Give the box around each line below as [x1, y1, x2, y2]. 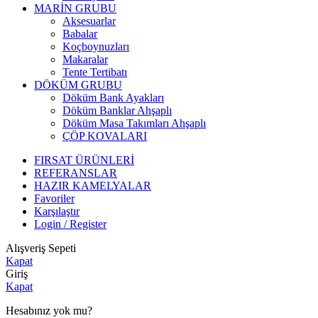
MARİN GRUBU [34, 1, 116, 14]
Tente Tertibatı [62, 65, 127, 78]
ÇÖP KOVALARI [62, 129, 147, 142]
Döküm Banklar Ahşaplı [62, 104, 172, 116]
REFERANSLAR [34, 166, 117, 179]
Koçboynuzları [62, 40, 129, 53]
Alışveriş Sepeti [6, 241, 76, 254]
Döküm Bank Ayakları [62, 91, 164, 104]
